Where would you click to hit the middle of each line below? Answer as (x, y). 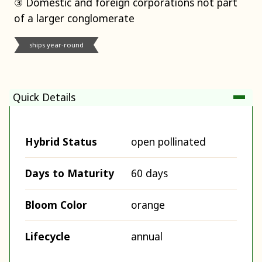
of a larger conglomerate (74, 18)
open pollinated (168, 142)
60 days (149, 173)
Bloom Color (56, 205)
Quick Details (44, 97)
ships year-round (56, 44)
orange (148, 205)
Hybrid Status (61, 142)
